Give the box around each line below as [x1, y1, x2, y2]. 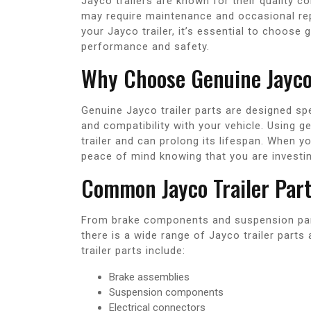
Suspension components [109, 286, 224, 299]
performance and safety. [81, 40, 210, 53]
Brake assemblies [109, 271, 190, 284]
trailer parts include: [81, 244, 185, 258]
